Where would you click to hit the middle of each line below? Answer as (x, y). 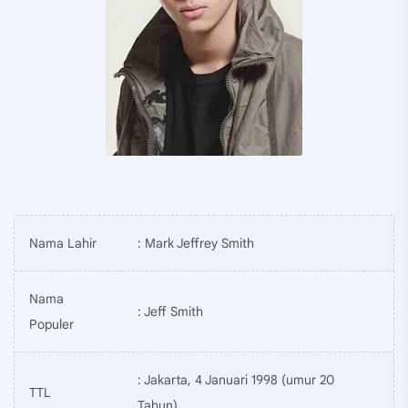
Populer (51, 324)
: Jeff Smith (170, 311)
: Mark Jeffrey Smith (196, 243)
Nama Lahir (63, 243)
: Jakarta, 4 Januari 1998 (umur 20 (236, 379)
